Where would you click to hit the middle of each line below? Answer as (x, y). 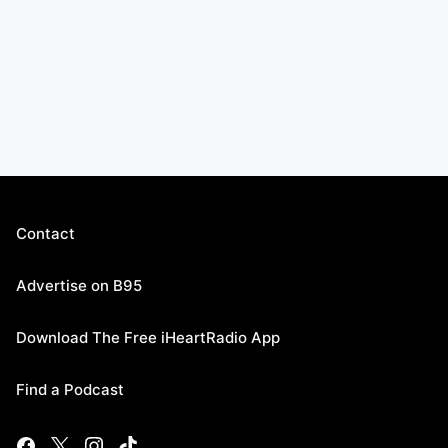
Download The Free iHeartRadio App (148, 337)
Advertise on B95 (79, 285)
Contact (45, 233)
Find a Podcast (70, 389)
